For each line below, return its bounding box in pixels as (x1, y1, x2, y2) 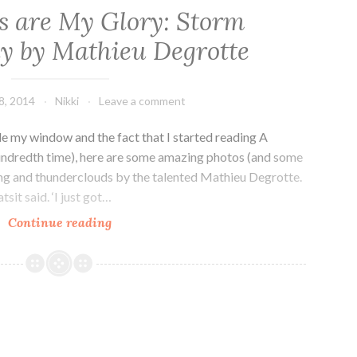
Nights (111, 233, 150, 249)
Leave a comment (99, 93, 186, 108)
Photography (111, 332, 185, 349)
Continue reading (8, 214, 112, 230)
